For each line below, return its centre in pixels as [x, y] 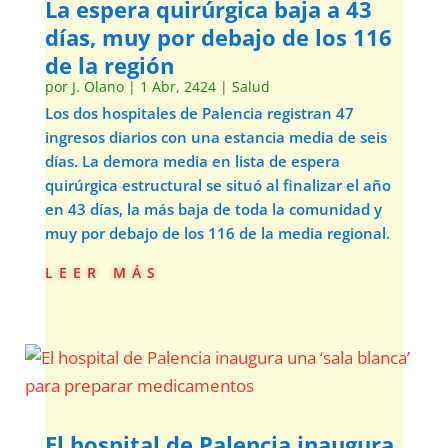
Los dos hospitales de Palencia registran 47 [199, 113]
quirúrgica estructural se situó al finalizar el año [217, 185]
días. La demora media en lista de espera [192, 161]
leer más [102, 270]
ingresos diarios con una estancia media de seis [215, 137]
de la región [109, 65]
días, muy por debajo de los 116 [218, 37]
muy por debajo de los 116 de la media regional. [217, 233]
